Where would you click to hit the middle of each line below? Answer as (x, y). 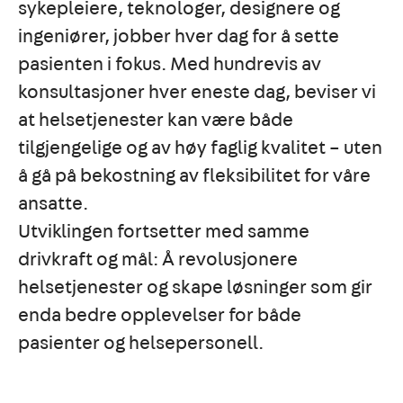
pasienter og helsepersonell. (141, 343)
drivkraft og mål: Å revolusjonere (158, 260)
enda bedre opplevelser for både (160, 315)
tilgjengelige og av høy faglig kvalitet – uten (200, 148)
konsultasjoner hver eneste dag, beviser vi (197, 92)
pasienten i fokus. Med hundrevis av (170, 64)
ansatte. (53, 204)
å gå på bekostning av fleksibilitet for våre (194, 176)
